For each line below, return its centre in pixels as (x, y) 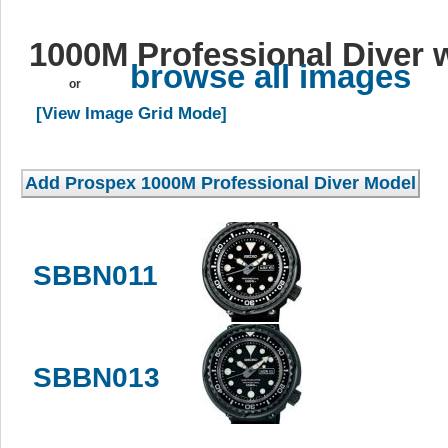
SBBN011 (95, 275)
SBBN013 (96, 377)
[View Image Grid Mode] (131, 113)
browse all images (270, 76)
